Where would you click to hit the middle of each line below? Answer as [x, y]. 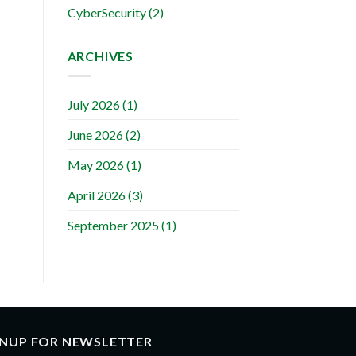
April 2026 [96, 195]
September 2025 [113, 225]
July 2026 [93, 104]
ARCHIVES [100, 56]
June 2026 [95, 134]
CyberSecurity [106, 13]
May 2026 [95, 164]
